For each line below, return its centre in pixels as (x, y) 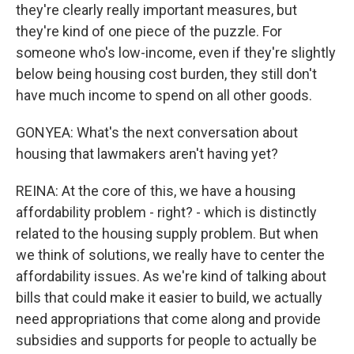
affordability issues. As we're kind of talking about (171, 277)
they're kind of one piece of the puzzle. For (149, 32)
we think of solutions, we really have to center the (170, 255)
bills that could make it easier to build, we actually (169, 298)
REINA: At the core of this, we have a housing (156, 191)
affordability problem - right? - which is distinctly (166, 213)
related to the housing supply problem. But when (167, 234)
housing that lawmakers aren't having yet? (147, 154)
